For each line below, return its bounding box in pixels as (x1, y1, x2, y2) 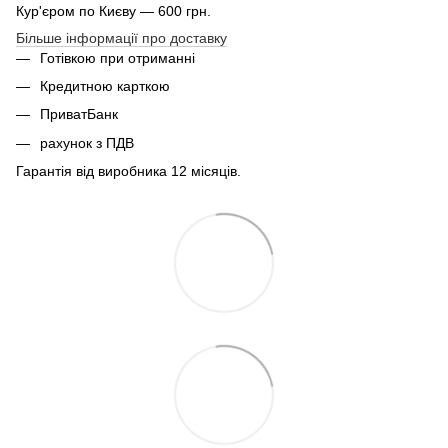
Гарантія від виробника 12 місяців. (16, 163, 241, 180)
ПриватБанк (40, 106, 118, 123)
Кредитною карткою (40, 77, 170, 94)
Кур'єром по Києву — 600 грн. (16, 2, 211, 19)
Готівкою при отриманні (40, 49, 195, 66)
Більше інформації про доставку (16, 29, 227, 46)
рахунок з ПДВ (40, 134, 134, 151)
